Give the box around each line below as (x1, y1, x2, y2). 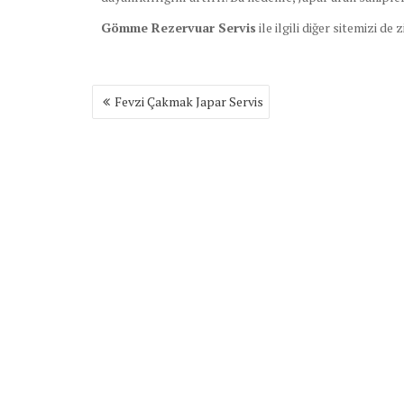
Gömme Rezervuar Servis (101, 19, 256, 37)
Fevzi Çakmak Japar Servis (115, 93, 263, 111)
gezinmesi (91, 102, 170, 126)
